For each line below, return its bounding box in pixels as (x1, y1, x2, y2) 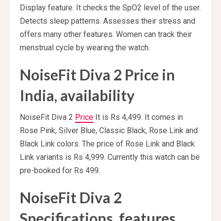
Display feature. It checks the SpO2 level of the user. (20, 3, 201, 13)
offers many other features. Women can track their (20, 30, 192, 39)
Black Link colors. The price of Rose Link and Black (20, 139, 195, 149)
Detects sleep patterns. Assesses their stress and (20, 16, 195, 26)
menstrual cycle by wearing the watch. (20, 43, 150, 53)
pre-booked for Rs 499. (20, 166, 100, 176)
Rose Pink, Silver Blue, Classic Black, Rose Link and (20, 126, 198, 136)
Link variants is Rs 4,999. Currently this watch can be (20, 152, 200, 162)
